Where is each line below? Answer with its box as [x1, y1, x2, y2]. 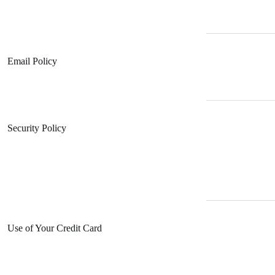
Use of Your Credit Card [7, 223, 102, 234]
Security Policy [7, 123, 66, 134]
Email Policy [7, 56, 57, 67]
